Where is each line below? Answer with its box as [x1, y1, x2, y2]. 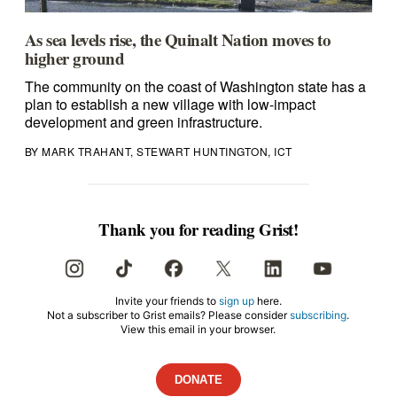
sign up [218, 294, 254, 308]
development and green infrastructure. [24, 112, 262, 133]
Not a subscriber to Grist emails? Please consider [47, 308, 291, 323]
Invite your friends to [114, 294, 219, 308]
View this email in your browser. [121, 323, 276, 337]
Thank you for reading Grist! [98, 217, 299, 242]
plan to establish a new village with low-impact [24, 94, 315, 115]
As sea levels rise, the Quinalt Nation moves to [24, 27, 331, 52]
